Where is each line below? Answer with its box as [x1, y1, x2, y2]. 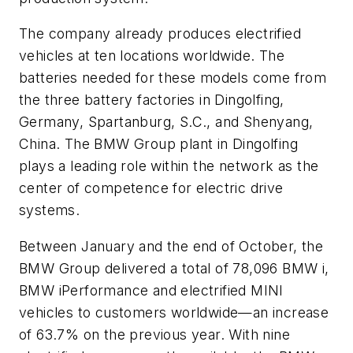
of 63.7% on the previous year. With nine [19, 325, 290, 343]
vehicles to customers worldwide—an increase [19, 303, 329, 321]
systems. [19, 202, 80, 219]
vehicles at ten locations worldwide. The [19, 47, 284, 65]
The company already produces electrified [19, 25, 301, 43]
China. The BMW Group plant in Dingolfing [19, 136, 298, 153]
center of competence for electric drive [19, 180, 284, 197]
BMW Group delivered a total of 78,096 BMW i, [19, 259, 329, 277]
